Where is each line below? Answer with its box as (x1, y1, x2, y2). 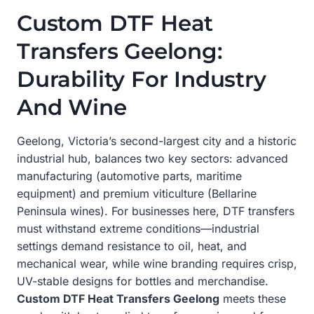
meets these (219, 291, 286, 306)
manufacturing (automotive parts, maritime (17, 168, 242, 183)
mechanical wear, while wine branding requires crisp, (17, 256, 297, 271)
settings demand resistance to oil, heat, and (17, 238, 247, 253)
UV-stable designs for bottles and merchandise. (17, 273, 268, 288)
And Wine (17, 94, 127, 121)
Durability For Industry (17, 66, 266, 93)
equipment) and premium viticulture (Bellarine (17, 186, 257, 200)
